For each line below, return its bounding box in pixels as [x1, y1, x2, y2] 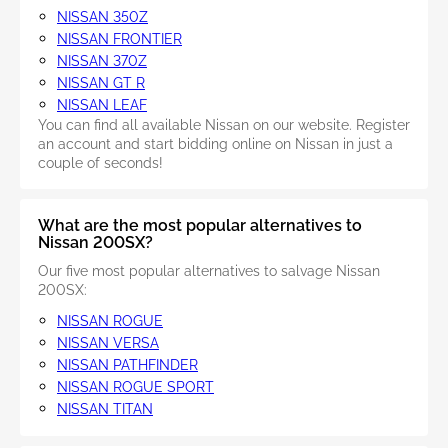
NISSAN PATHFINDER [57, 357, 198, 374]
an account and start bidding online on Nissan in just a [38, 136, 393, 153]
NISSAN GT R [57, 75, 145, 92]
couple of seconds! [38, 155, 163, 172]
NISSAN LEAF [57, 97, 147, 114]
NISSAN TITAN [57, 401, 153, 418]
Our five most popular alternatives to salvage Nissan [38, 263, 380, 280]
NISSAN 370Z [57, 53, 147, 70]
